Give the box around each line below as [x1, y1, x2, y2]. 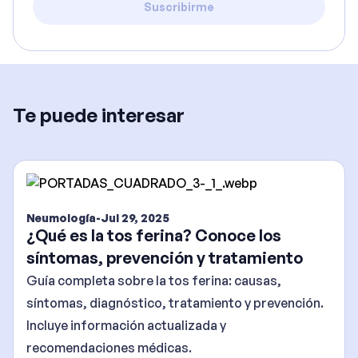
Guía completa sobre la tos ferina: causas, [26, 272, 281, 288]
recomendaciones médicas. [26, 340, 192, 356]
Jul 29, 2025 [101, 211, 169, 225]
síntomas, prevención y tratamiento [26, 248, 303, 268]
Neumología [26, 211, 96, 225]
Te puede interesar [13, 103, 185, 127]
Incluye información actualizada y [26, 317, 226, 333]
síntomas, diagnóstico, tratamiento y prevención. [26, 295, 324, 311]
